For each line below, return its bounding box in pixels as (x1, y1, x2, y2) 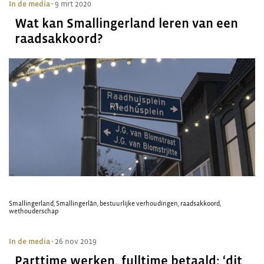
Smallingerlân (56, 200, 97, 207)
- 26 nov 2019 (51, 237, 97, 246)
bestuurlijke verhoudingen (100, 200, 178, 207)
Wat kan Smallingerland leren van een (15, 16, 238, 31)
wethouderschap (9, 207, 58, 214)
